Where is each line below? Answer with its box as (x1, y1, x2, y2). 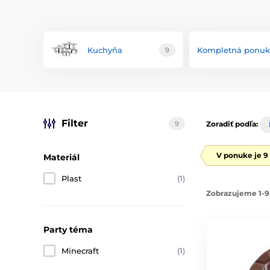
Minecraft (61, 246, 99, 256)
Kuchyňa (87, 45, 122, 55)
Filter (61, 118, 88, 129)
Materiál (43, 152, 80, 163)
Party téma (43, 224, 93, 235)
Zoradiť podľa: (206, 119, 258, 129)
